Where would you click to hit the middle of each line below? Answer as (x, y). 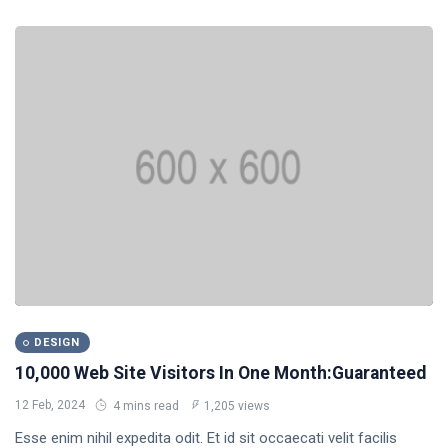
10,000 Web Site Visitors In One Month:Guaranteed (220, 373)
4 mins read (144, 406)
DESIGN (57, 342)
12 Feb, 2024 (50, 405)
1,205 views (237, 406)
